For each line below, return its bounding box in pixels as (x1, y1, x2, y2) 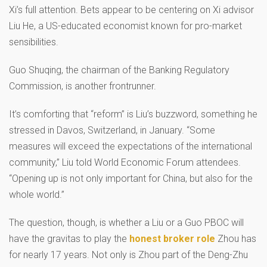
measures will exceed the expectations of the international (9, 140, 252, 152)
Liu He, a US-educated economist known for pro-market (9, 20, 242, 32)
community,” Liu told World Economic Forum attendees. (9, 156, 241, 168)
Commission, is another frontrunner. (9, 80, 156, 92)
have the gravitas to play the (9, 232, 129, 244)
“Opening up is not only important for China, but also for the (9, 172, 253, 184)
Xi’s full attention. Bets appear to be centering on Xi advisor (9, 4, 254, 15)
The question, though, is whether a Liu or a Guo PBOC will (9, 216, 244, 228)
